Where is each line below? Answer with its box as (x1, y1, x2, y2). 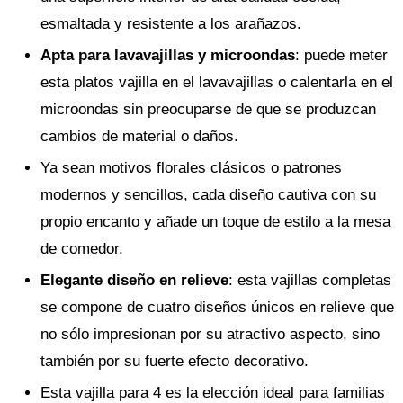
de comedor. (40, 240, 123, 257)
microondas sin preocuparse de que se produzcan (40, 101, 376, 118)
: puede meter (295, 47, 388, 64)
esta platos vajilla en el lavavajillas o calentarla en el (40, 74, 393, 91)
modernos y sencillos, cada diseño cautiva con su (40, 186, 376, 203)
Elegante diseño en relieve (40, 272, 228, 289)
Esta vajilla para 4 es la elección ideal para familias (40, 384, 385, 401)
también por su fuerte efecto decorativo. (40, 353, 309, 370)
